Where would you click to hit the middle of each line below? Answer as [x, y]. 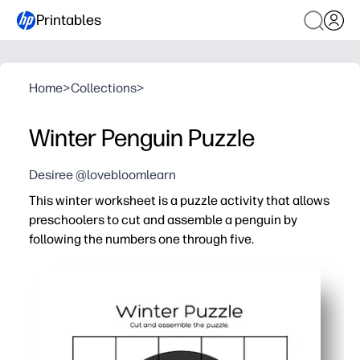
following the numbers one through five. [141, 239]
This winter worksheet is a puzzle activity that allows [179, 200]
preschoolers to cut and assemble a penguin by [163, 220]
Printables [69, 20]
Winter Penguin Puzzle [142, 138]
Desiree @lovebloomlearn [102, 175]
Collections [104, 88]
